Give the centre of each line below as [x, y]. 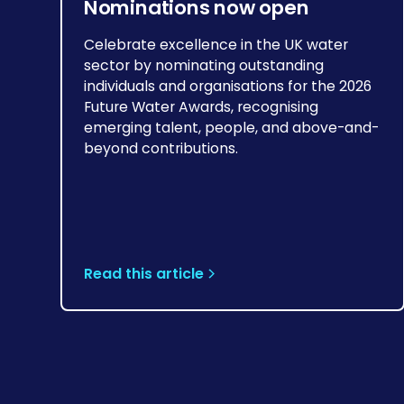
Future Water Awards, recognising [201, 107]
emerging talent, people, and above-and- [231, 128]
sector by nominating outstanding [203, 66]
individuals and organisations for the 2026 [227, 87]
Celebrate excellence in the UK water [216, 45]
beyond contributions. [161, 149]
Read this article [143, 274]
